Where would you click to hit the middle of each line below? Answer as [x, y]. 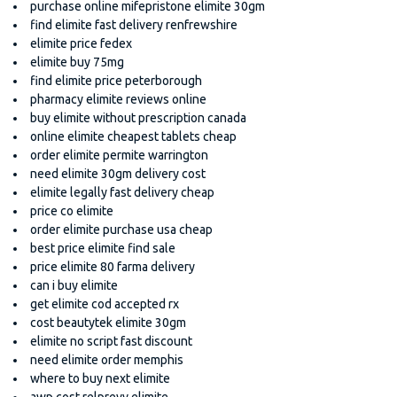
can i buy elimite [74, 285]
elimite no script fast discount [111, 341]
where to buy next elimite [100, 378]
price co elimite [72, 210]
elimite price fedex [81, 43]
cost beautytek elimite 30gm [108, 322]
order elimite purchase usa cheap [121, 229]
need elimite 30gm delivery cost [118, 173]
